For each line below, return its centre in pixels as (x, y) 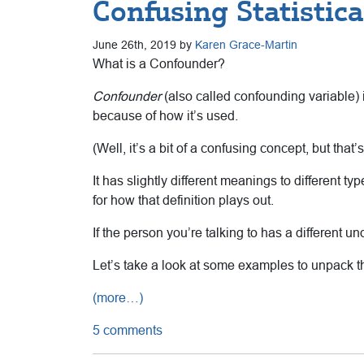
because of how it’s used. (165, 115)
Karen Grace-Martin (246, 44)
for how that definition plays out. (183, 200)
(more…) (118, 297)
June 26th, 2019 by (144, 44)
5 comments (128, 330)
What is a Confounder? (159, 63)
